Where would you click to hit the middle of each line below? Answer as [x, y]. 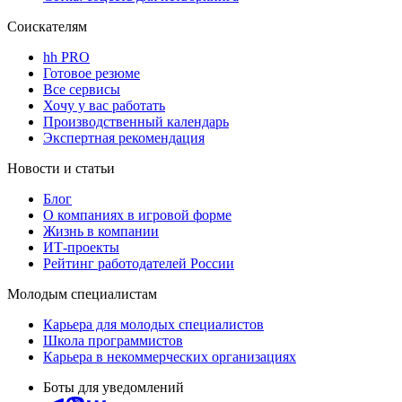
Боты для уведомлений [114, 387]
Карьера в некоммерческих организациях [170, 356]
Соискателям [47, 26]
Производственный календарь [136, 121]
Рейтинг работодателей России [139, 263]
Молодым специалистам [82, 293]
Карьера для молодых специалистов [153, 324]
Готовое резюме [92, 73]
